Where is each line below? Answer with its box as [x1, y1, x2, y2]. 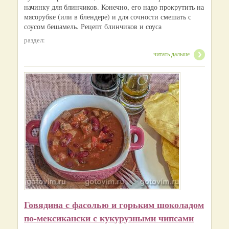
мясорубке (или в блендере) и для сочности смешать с [24, 11, 191, 21]
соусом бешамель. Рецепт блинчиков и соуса [24, 21, 162, 31]
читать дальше [153, 49, 190, 58]
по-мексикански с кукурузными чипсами [24, 211, 194, 224]
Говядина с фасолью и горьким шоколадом [24, 197, 204, 211]
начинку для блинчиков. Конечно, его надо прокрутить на [24, 2, 204, 12]
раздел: [24, 35, 45, 44]
